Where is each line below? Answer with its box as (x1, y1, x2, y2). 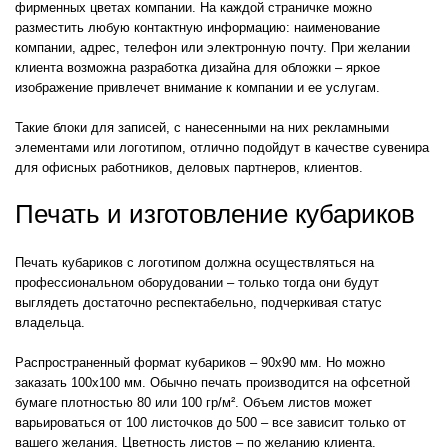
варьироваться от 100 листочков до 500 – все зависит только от (15, 414, 406, 430)
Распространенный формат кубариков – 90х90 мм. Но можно (15, 354, 385, 370)
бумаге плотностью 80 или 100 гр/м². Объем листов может (15, 394, 372, 410)
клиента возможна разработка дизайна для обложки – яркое (15, 59, 380, 75)
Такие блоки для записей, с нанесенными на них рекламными (15, 119, 389, 135)
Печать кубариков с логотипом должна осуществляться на (15, 254, 374, 270)
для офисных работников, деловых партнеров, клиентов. (15, 159, 363, 175)
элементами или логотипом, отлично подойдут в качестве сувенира (15, 139, 429, 155)
